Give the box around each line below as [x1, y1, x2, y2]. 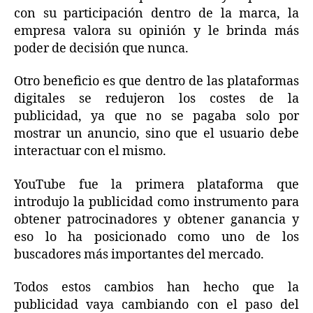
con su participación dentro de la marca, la [14, 5, 299, 22]
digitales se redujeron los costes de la [14, 91, 299, 108]
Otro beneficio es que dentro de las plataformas [14, 73, 299, 90]
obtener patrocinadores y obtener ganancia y [14, 211, 299, 228]
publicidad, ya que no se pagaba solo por [14, 108, 299, 125]
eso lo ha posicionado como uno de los [14, 228, 299, 245]
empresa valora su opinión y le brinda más [14, 22, 299, 39]
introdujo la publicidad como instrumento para [14, 194, 299, 210]
